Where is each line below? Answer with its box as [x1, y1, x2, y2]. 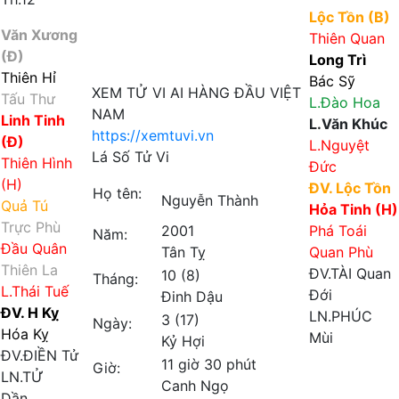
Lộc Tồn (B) [309, 8, 390, 26]
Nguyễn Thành [161, 191, 258, 209]
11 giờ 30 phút [161, 355, 256, 373]
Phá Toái [309, 222, 367, 240]
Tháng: [93, 270, 138, 288]
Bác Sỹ [309, 72, 355, 90]
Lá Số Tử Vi [92, 148, 169, 166]
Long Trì [309, 51, 366, 69]
